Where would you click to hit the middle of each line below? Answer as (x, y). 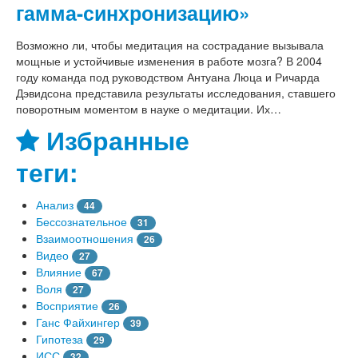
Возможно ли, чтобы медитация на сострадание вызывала (170, 44)
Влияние (59, 271)
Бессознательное (82, 221)
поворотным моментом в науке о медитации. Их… (149, 108)
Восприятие (67, 305)
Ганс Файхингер (78, 322)
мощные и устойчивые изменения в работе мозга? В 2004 (169, 60)
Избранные (114, 140)
